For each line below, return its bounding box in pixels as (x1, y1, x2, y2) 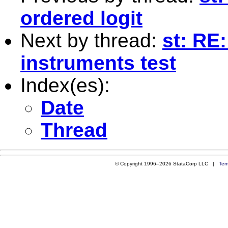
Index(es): (20, 74, 110, 96)
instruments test (20, 51, 176, 74)
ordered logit (20, 7, 142, 29)
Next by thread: (20, 29, 162, 51)
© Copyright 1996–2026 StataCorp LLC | (115, 160, 219, 166)
